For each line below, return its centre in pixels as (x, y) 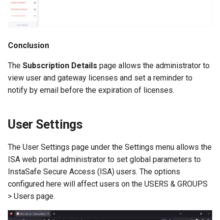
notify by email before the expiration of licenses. (91, 90)
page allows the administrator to (153, 66)
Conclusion (28, 46)
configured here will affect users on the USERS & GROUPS (108, 184)
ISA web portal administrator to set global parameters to (104, 160)
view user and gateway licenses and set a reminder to (100, 78)
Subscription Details (60, 66)
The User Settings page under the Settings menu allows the (110, 147)
